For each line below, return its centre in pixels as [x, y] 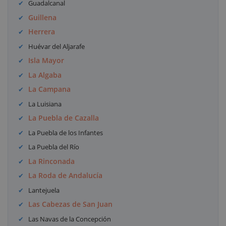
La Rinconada [52, 161]
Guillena [43, 17]
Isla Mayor [46, 61]
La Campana [50, 89]
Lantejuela [44, 190]
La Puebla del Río [54, 147]
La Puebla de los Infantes [66, 132]
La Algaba [45, 75]
